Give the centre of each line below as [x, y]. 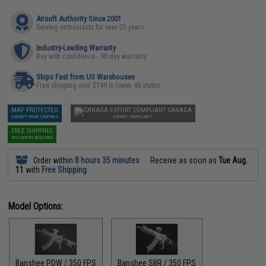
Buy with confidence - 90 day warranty [92, 56]
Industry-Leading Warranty [76, 47]
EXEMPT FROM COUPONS [35, 116]
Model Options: [36, 206]
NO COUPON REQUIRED [32, 137]
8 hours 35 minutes [107, 160]
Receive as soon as [184, 160]
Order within [53, 160]
